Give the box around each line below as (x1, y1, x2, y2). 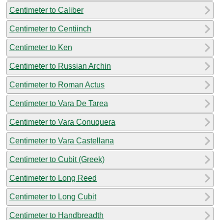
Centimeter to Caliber (9, 5, 83, 14)
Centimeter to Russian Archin (9, 61, 111, 70)
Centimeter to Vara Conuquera (9, 117, 115, 126)
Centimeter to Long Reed (9, 173, 97, 182)
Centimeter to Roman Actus (9, 80, 105, 89)
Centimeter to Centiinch (9, 24, 91, 33)
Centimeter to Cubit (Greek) (9, 155, 105, 164)
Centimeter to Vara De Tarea (9, 99, 108, 108)
